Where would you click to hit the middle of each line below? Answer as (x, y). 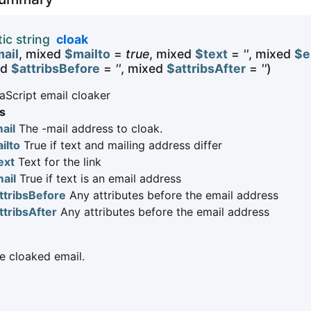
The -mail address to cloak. (89, 129)
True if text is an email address (99, 179)
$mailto (87, 54)
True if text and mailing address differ (121, 145)
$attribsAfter (206, 69)
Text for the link (58, 162)
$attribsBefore (56, 69)
